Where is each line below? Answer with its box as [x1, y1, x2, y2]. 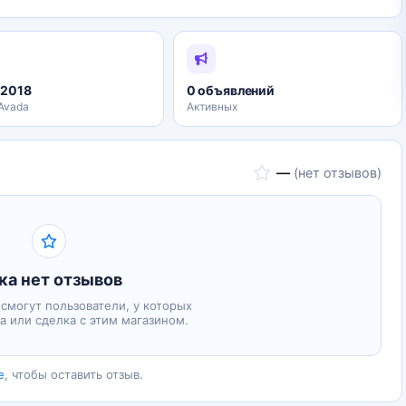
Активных [186, 100, 237, 113]
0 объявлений [186, 82, 275, 98]
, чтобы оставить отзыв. [4, 367, 143, 382]
